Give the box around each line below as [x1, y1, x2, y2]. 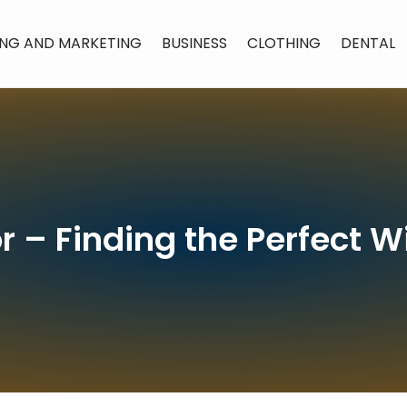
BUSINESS [162, 33, 227, 54]
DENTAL [341, 33, 395, 54]
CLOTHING [247, 33, 321, 54]
